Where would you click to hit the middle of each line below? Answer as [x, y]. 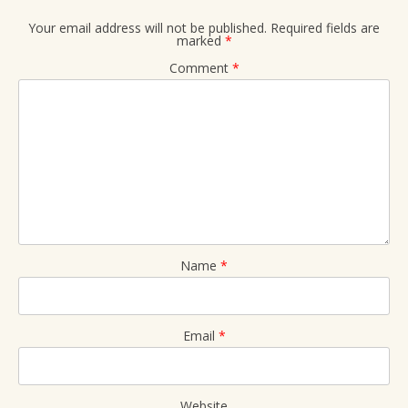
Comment [200, 68]
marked [200, 41]
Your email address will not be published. [148, 28]
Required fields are [325, 28]
